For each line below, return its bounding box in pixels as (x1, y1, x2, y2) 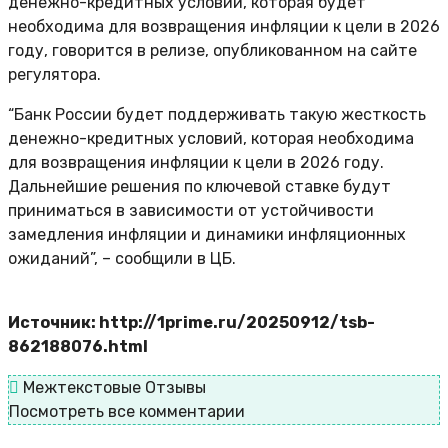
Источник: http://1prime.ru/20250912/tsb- (8, 313, 375, 333)
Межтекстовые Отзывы (19, 378, 206, 398)
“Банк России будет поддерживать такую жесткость (8, 105, 426, 125)
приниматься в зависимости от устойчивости (8, 201, 374, 221)
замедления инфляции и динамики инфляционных (8, 225, 406, 245)
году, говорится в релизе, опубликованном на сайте (8, 41, 417, 61)
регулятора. (8, 65, 101, 85)
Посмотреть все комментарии (9, 402, 245, 422)
